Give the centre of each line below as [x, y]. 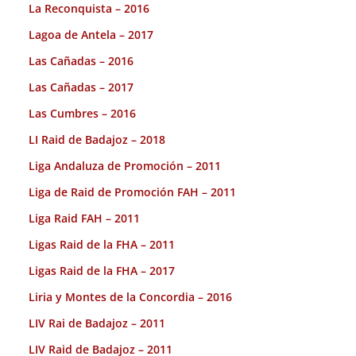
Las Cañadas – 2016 [81, 61]
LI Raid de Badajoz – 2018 [97, 140]
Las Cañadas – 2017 [81, 87]
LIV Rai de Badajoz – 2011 [97, 323]
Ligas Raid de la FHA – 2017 [102, 271]
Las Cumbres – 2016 [82, 114]
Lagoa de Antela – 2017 [91, 35]
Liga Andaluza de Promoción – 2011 [125, 166]
